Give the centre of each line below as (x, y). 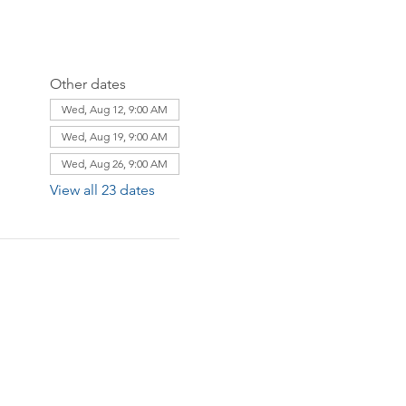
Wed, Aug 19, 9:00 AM (114, 136)
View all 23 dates (102, 190)
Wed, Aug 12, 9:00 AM (114, 109)
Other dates (87, 84)
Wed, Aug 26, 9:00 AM (114, 164)
